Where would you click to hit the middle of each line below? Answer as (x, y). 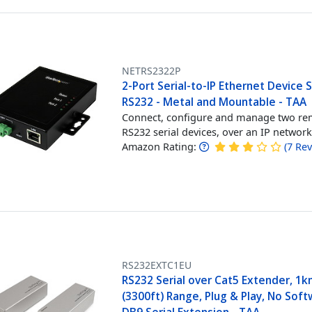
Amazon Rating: (159, 147)
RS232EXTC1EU (157, 265)
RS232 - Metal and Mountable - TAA (214, 102)
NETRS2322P (151, 71)
